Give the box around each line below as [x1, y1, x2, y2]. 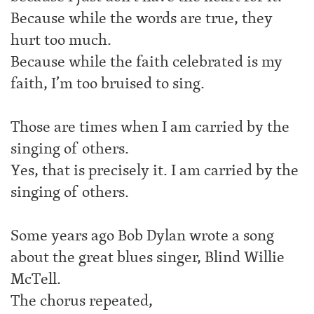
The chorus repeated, [11, 289, 153, 313]
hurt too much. [11, 28, 111, 52]
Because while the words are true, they [11, 6, 273, 30]
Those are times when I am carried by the [11, 115, 289, 139]
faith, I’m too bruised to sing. [11, 71, 205, 95]
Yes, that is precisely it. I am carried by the [11, 158, 299, 182]
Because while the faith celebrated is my [11, 50, 282, 74]
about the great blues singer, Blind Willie [11, 245, 285, 269]
